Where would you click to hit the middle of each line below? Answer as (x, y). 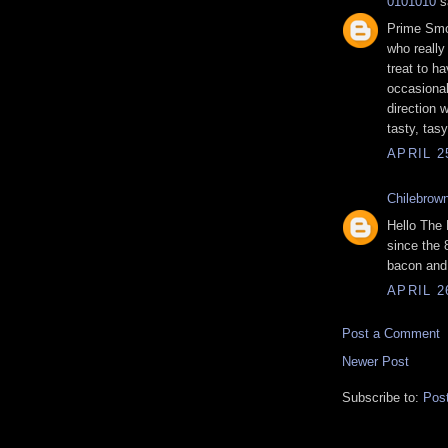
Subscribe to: (382, 398)
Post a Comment (391, 334)
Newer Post (375, 362)
